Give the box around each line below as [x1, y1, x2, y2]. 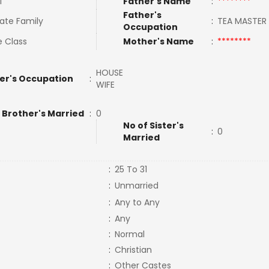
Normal [114, 228, 145, 240]
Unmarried [114, 180, 159, 192]
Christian [114, 244, 152, 256]
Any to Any [114, 196, 160, 208]
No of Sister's [122, 119, 184, 131]
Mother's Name [122, 35, 196, 47]
